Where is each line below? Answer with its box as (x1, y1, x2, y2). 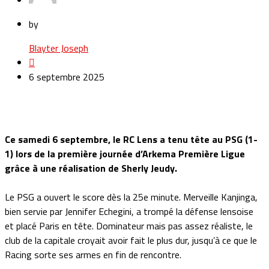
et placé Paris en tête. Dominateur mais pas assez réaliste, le (5, 219, 253, 234)
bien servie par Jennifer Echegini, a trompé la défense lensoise (5, 204, 253, 219)
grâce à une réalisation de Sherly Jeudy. (5, 161, 177, 176)
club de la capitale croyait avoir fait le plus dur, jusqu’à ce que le (5, 233, 257, 248)
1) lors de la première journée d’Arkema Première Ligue (5, 147, 245, 162)
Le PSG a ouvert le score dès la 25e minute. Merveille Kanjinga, (5, 190, 258, 205)
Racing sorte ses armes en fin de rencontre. (5, 247, 181, 262)
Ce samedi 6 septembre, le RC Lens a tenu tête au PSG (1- (5, 132, 258, 147)
